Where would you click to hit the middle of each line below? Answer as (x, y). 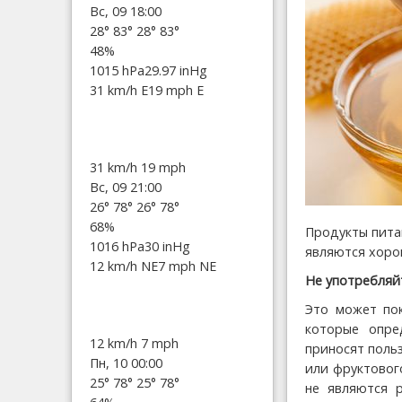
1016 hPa (117, 246)
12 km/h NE (124, 266)
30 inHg (167, 246)
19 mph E (176, 90)
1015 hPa (117, 70)
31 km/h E (119, 90)
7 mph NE (187, 266)
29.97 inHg (176, 70)
